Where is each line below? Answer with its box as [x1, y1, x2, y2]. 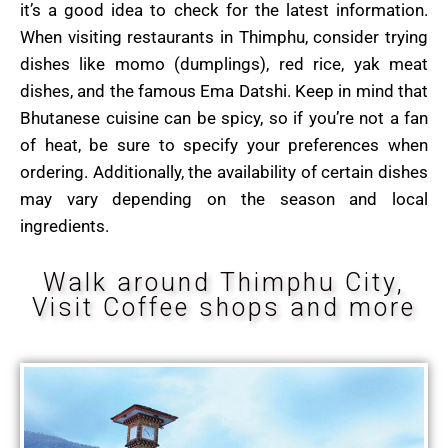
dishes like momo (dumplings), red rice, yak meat [20, 54, 428, 75]
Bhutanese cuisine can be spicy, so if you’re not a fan [20, 108, 428, 129]
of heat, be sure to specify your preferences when [20, 135, 428, 156]
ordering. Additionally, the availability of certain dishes [20, 162, 428, 183]
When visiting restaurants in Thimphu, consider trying [20, 27, 428, 48]
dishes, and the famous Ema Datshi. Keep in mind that [20, 81, 428, 102]
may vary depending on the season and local [20, 189, 428, 210]
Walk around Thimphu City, [43, 268, 405, 298]
